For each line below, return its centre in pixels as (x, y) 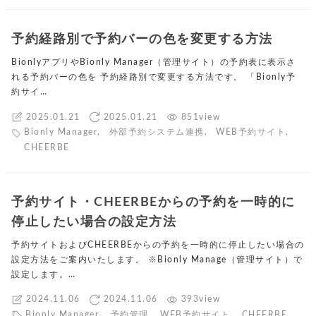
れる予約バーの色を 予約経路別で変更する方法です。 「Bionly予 (153, 77)
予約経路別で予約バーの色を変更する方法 (142, 39)
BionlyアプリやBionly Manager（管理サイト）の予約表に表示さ (154, 62)
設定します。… (44, 274)
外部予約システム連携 (157, 132)
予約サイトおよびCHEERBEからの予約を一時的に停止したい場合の (158, 244)
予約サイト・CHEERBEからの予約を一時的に (153, 202)
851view (200, 117)
